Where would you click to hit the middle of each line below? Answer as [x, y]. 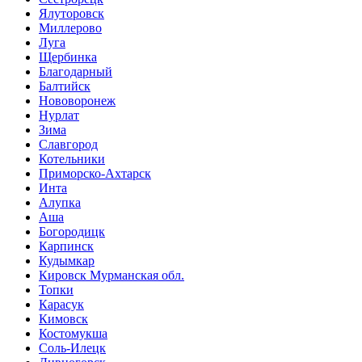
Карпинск [66, 246]
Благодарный [76, 71]
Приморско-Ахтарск [95, 173]
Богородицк [72, 231]
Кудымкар [67, 260]
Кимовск [63, 318]
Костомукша [73, 333]
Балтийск [65, 86]
